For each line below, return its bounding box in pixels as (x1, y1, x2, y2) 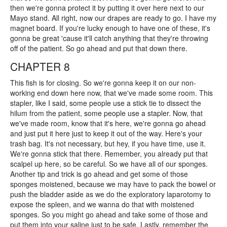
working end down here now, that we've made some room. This (10, 88, 213, 98)
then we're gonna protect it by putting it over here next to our (10, 3, 204, 13)
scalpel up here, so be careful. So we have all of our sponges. (10, 159, 208, 169)
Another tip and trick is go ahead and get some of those (10, 169, 188, 179)
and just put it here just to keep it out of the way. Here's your (10, 128, 202, 138)
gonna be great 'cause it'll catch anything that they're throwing (10, 33, 208, 43)
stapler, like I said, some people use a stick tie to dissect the (10, 98, 201, 108)
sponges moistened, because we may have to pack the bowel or (10, 179, 216, 189)
